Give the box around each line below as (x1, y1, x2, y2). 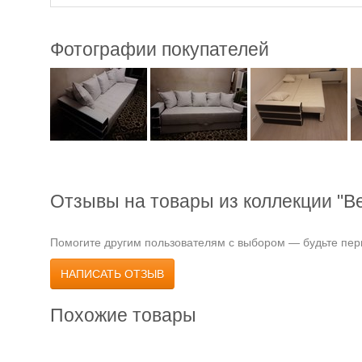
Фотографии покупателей (50, 39, 269, 60)
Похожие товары (50, 305, 196, 326)
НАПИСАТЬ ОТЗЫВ (61, 267, 164, 280)
